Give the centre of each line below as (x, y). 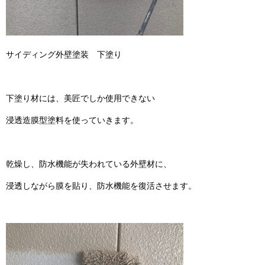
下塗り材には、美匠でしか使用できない (80, 98)
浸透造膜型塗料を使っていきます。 (72, 120)
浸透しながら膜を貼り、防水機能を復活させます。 (101, 185)
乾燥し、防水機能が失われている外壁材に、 (89, 164)
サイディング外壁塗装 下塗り (64, 54)
